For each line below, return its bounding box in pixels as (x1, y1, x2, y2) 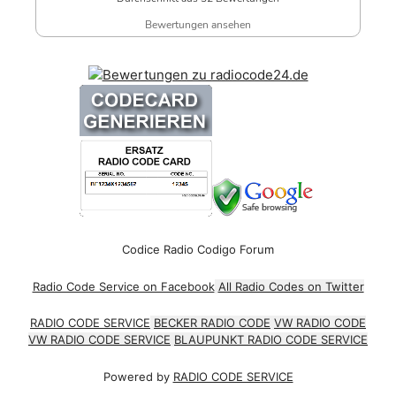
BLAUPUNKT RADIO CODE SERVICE (174, 332, 368, 347)
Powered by (103, 369, 173, 384)
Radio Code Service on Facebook (32, 278, 215, 293)
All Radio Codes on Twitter (217, 278, 364, 293)
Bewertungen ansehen (145, 17, 251, 32)
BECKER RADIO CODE (154, 316, 270, 331)
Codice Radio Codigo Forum (122, 242, 274, 257)
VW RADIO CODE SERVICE (28, 332, 171, 347)
